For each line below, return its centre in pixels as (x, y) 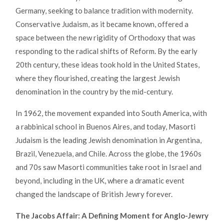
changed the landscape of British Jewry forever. (94, 194)
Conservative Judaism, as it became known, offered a (102, 24)
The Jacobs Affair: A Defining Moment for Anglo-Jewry (112, 215)
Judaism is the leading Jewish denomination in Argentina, (108, 140)
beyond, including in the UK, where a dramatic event (100, 180)
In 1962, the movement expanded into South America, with (111, 113)
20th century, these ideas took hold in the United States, (107, 64)
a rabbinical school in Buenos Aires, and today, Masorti (105, 126)
